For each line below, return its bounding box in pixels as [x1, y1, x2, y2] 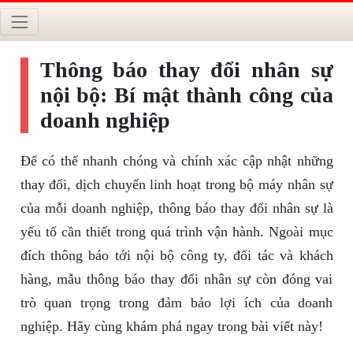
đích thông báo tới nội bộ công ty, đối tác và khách [20, 247, 333, 264]
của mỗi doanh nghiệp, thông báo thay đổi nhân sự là [20, 200, 333, 217]
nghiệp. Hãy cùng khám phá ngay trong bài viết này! [20, 318, 323, 335]
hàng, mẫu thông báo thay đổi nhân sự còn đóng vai [20, 271, 333, 288]
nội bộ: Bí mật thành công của [39, 83, 333, 108]
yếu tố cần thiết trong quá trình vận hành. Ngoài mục [20, 224, 333, 240]
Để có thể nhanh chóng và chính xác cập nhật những [20, 153, 333, 169]
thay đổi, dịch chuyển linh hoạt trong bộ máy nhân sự [20, 176, 333, 193]
